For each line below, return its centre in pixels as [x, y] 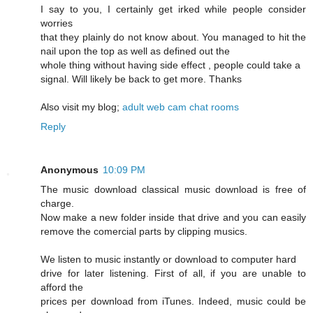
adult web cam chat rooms [181, 107]
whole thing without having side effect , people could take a [170, 65]
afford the [62, 287]
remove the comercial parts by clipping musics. [144, 232]
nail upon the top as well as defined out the [135, 51]
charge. [57, 204]
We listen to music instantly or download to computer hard [168, 260]
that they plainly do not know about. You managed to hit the [173, 37]
